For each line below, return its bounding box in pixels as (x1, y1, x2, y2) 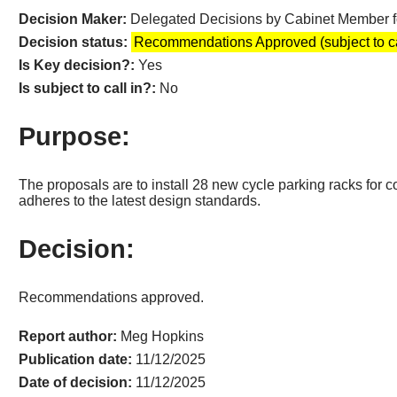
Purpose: (19, 122, 131, 152)
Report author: (19, 328, 121, 344)
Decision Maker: (19, 12, 131, 27)
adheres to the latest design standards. (19, 193, 261, 209)
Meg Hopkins (121, 328, 205, 344)
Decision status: (19, 35, 132, 51)
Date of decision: (19, 374, 136, 390)
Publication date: (19, 351, 136, 367)
